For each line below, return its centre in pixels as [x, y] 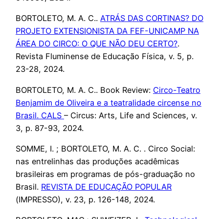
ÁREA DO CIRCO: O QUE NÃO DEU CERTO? [97, 44]
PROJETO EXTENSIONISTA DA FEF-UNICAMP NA [107, 31]
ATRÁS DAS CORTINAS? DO [152, 18]
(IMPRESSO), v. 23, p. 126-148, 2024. [85, 199]
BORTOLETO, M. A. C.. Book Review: [84, 90]
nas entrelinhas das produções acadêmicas [98, 161]
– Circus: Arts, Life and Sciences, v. [131, 115]
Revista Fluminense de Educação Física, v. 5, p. [105, 56]
